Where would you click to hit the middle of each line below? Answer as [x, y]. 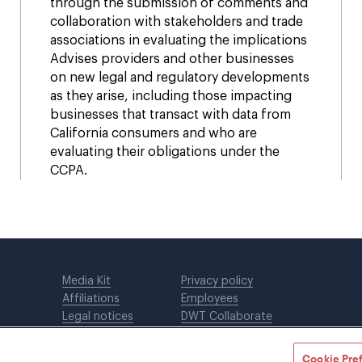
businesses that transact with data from [170, 115]
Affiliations [91, 299]
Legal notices [98, 317]
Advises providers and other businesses [172, 59]
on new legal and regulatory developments [179, 78]
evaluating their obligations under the [164, 152]
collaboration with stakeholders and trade [176, 22]
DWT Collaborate [227, 317]
